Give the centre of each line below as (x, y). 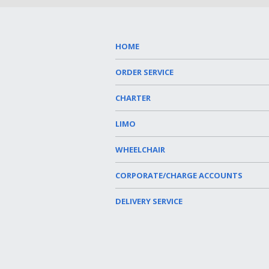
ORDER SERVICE (144, 72)
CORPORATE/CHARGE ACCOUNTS (179, 175)
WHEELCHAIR (140, 150)
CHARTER (133, 98)
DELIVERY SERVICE (149, 201)
